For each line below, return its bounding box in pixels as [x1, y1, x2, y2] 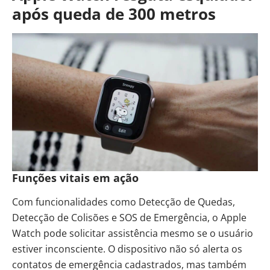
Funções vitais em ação [12, 170, 139, 185]
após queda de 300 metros [12, 2, 216, 25]
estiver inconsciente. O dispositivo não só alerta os [12, 242, 242, 256]
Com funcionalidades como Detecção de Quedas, [12, 195, 235, 209]
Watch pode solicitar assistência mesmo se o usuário [12, 226, 253, 240]
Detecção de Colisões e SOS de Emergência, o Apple [12, 210, 246, 224]
